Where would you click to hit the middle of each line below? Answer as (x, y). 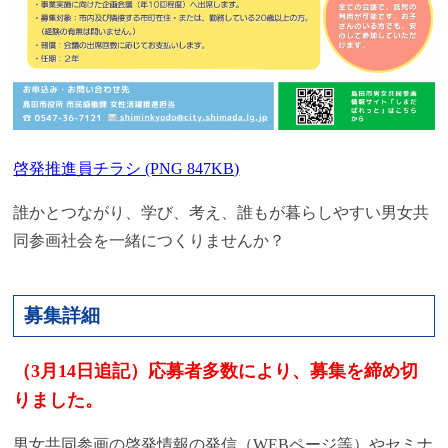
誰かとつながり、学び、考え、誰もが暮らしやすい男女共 (221, 213)
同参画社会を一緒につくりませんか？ (149, 241)
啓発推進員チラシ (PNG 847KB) (126, 169)
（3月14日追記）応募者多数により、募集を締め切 (216, 371)
